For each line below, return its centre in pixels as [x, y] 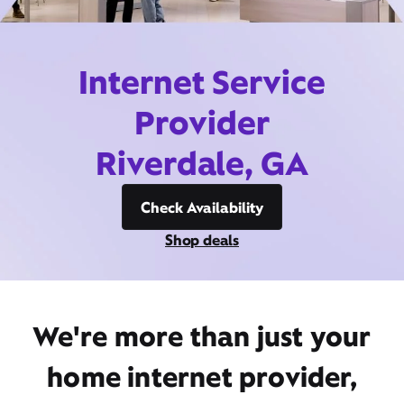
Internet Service [202, 82]
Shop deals [202, 240]
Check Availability [202, 207]
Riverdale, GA [202, 163]
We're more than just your [202, 336]
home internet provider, [202, 377]
